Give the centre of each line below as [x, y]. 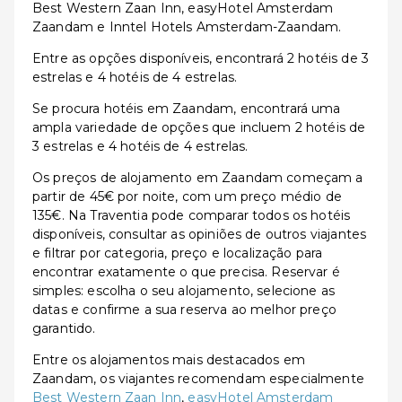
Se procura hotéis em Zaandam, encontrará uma [187, 109]
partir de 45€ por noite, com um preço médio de [187, 197]
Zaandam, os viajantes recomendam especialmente [198, 379]
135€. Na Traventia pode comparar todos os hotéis [192, 215]
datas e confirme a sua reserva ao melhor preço [184, 310]
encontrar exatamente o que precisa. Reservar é [186, 272]
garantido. [64, 328]
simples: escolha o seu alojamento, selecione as [184, 291]
